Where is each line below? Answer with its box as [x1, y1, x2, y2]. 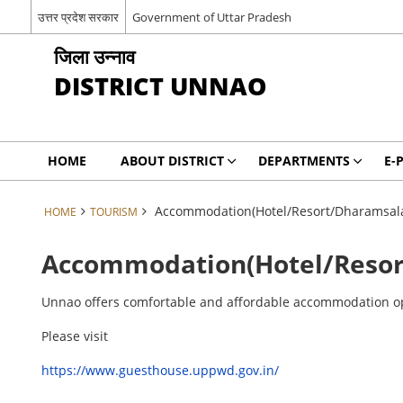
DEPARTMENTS [257, 152, 350, 169]
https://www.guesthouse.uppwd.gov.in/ [41, 362, 280, 379]
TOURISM [89, 204, 138, 219]
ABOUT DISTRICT [120, 152, 224, 169]
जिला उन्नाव [53, 43, 135, 69]
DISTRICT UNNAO [53, 69, 267, 103]
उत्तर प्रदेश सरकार [37, 8, 119, 25]
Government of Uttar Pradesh [131, 8, 291, 25]
